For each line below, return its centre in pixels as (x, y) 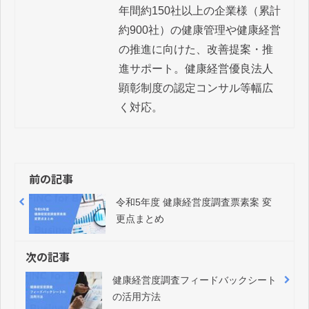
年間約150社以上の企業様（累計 (199, 11)
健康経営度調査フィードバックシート (194, 280)
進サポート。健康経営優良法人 (196, 69)
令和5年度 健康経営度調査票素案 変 (193, 202)
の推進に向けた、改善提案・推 (196, 50)
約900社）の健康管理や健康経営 (199, 30)
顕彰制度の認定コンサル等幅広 (196, 88)
